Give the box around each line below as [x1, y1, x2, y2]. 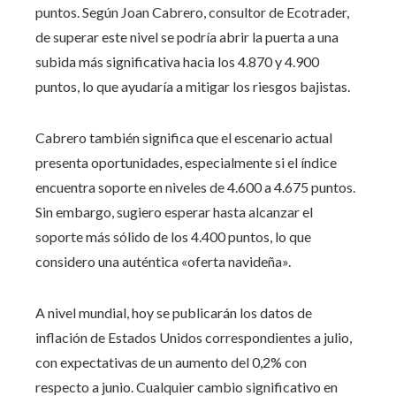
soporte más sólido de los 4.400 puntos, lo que [35, 227, 311, 245]
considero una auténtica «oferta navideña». [35, 252, 291, 270]
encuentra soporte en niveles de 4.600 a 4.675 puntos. [35, 178, 355, 195]
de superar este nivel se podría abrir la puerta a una [35, 27, 339, 45]
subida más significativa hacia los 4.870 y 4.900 [35, 52, 319, 70]
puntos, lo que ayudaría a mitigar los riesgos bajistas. [35, 77, 350, 95]
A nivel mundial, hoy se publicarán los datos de [35, 303, 312, 321]
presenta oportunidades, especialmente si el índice [35, 153, 337, 171]
